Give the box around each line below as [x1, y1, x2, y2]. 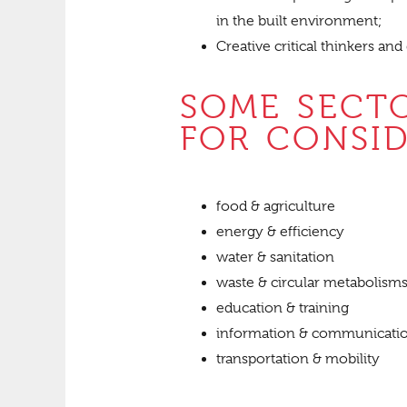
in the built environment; [216, 13, 382, 30]
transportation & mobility [216, 351, 380, 368]
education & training [216, 300, 349, 317]
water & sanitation [216, 249, 334, 266]
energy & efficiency [216, 223, 344, 241]
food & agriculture [216, 198, 335, 215]
